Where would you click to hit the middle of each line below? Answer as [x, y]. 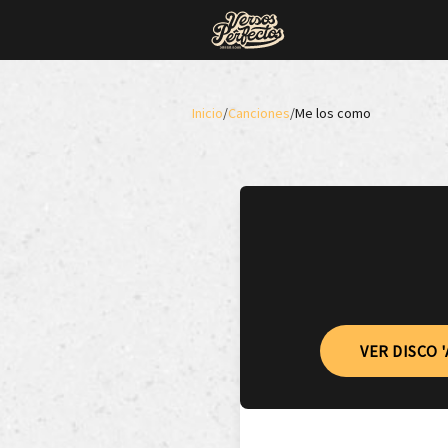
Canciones [259, 113]
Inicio [207, 113]
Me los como [333, 113]
